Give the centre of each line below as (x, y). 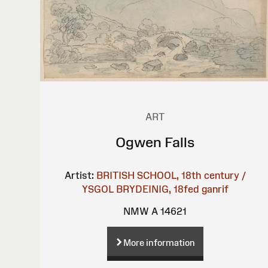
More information (159, 243)
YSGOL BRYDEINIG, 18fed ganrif (155, 189)
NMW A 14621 (155, 211)
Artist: (79, 176)
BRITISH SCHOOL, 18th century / (171, 176)
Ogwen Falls (155, 142)
